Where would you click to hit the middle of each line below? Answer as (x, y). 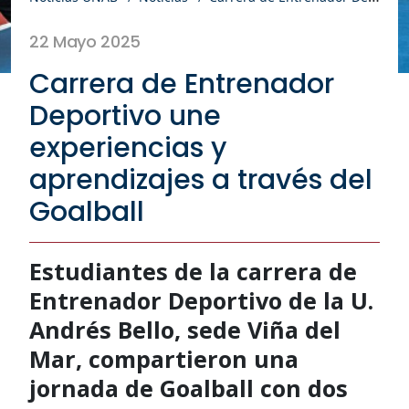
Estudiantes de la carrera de (193, 271)
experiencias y (128, 147)
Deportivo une (125, 115)
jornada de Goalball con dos (189, 388)
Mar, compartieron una (164, 358)
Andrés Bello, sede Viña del (185, 329)
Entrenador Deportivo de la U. (201, 300)
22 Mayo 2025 (85, 41)
